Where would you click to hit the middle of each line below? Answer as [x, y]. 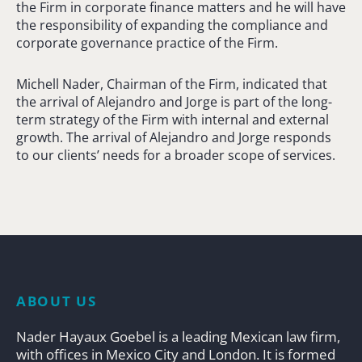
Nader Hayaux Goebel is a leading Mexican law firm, [178, 336]
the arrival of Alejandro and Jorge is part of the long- [174, 101]
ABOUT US [57, 301]
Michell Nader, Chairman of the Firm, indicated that [172, 84]
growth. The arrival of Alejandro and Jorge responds [174, 137]
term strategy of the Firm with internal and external [173, 119]
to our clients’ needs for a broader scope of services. [176, 155]
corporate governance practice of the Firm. [147, 42]
